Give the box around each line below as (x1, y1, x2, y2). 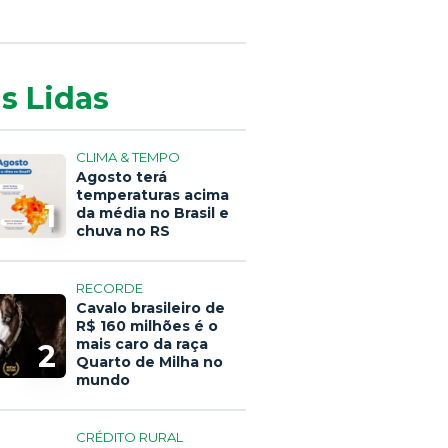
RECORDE (76, 280, 143, 296)
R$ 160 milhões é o (76, 317, 218, 335)
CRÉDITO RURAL (76, 429, 183, 445)
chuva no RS (76, 222, 170, 240)
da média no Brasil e (76, 204, 229, 222)
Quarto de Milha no (76, 353, 223, 371)
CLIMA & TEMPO (76, 149, 180, 165)
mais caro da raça (76, 335, 208, 353)
